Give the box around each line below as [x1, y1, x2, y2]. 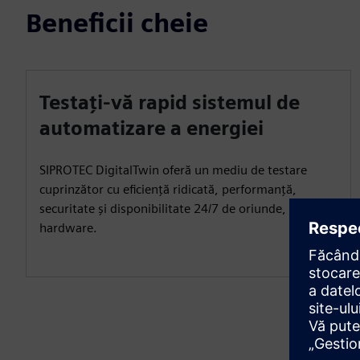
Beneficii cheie [26, 6, 208, 39]
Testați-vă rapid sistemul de [39, 90, 300, 114]
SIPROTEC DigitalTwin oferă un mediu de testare [39, 162, 307, 178]
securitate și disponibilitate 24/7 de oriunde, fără [39, 200, 311, 216]
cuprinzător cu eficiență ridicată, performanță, [39, 181, 297, 197]
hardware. [39, 219, 97, 235]
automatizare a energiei [39, 116, 264, 140]
